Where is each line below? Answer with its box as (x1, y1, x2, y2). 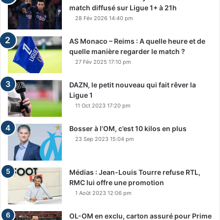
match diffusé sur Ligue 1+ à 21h (69, 3, 177, 12)
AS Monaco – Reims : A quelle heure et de (69, 37, 205, 46)
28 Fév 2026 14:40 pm (75, 15, 133, 22)
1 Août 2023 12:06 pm (75, 190, 132, 197)
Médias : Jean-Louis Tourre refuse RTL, (69, 168, 200, 177)
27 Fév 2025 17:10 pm (75, 58, 131, 66)
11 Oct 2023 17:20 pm (75, 102, 131, 110)
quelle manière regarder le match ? (69, 47, 185, 56)
